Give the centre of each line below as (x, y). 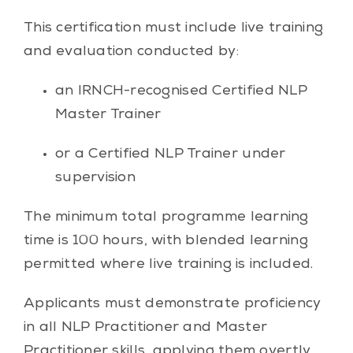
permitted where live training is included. (168, 264)
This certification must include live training (173, 28)
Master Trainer (108, 115)
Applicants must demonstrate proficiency (172, 304)
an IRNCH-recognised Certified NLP (181, 91)
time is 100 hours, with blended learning (165, 241)
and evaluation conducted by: (131, 52)
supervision (95, 178)
